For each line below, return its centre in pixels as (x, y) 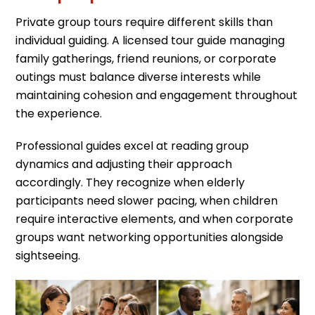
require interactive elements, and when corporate (155, 219)
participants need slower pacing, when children (147, 201)
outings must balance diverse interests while (139, 77)
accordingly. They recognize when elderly (130, 183)
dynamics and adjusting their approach (124, 165)
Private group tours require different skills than (144, 22)
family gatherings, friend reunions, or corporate (146, 58)
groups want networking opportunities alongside (150, 238)
